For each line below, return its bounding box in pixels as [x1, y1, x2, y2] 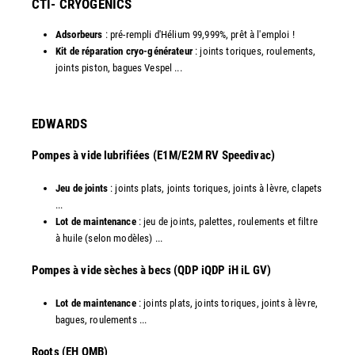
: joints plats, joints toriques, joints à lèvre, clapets [107, 182, 323, 195]
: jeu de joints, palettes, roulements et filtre [136, 216, 318, 228]
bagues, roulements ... [55, 314, 147, 326]
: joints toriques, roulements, [192, 44, 316, 57]
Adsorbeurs [55, 28, 103, 40]
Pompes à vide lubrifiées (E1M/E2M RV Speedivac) [32, 148, 276, 163]
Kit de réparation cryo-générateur [55, 44, 193, 57]
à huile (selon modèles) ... [55, 232, 163, 245]
